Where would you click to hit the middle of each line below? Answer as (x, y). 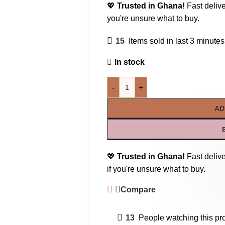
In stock (129, 62)
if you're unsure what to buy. (156, 169)
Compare (138, 189)
